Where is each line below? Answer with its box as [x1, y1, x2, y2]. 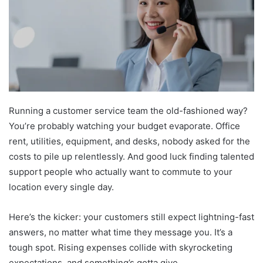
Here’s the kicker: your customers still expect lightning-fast [9, 211, 254, 223]
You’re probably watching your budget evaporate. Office [9, 120, 240, 132]
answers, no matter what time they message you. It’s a [9, 227, 232, 238]
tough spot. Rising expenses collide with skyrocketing [9, 242, 232, 254]
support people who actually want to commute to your [9, 166, 232, 178]
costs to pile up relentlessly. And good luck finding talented [9, 151, 254, 163]
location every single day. [9, 181, 116, 193]
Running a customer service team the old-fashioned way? [9, 105, 248, 117]
